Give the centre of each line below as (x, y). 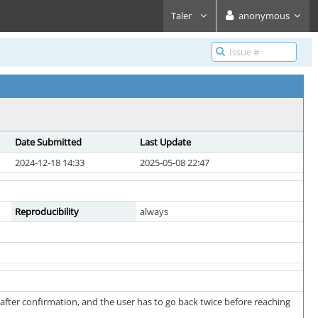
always (154, 212)
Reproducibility (47, 212)
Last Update (165, 142)
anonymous (264, 16)
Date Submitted (48, 142)
